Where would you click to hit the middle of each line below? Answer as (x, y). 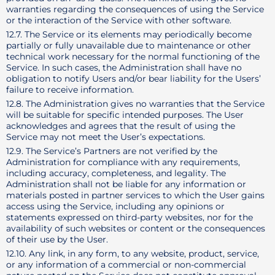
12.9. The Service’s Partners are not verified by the (112, 151)
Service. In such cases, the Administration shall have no (124, 68)
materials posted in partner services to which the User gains (135, 195)
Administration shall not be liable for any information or (126, 184)
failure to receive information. (70, 90)
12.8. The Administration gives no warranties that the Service (135, 104)
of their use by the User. (57, 239)
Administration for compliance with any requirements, (123, 162)
